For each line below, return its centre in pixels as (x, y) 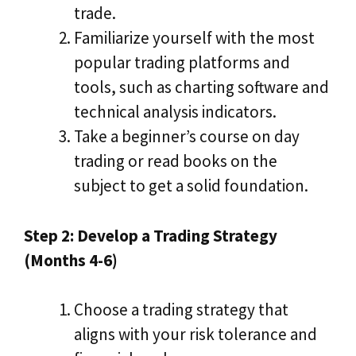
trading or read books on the (176, 161)
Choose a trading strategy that (181, 310)
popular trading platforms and (182, 63)
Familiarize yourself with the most (194, 38)
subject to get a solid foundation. (191, 186)
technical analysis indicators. (175, 112)
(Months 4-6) (71, 260)
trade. (95, 14)
